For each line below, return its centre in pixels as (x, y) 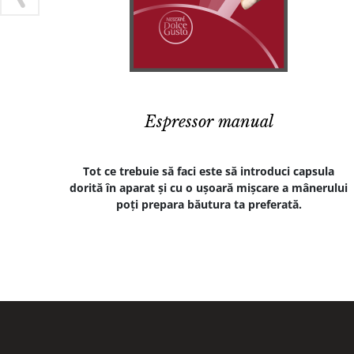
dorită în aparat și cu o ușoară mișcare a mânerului (209, 188)
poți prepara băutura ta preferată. (209, 205)
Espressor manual (209, 122)
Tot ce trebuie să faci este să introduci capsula (209, 171)
